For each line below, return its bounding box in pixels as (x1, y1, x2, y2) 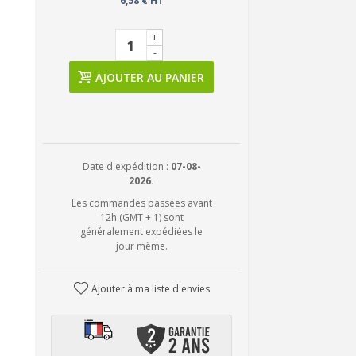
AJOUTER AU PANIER (95, 70, 205, 85)
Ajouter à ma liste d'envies (91, 282, 210, 296)
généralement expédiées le (80, 225, 203, 238)
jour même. (115, 239, 168, 253)
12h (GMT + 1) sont (99, 211, 184, 224)
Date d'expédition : (82, 160, 171, 173)
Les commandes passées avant (71, 196, 212, 210)
